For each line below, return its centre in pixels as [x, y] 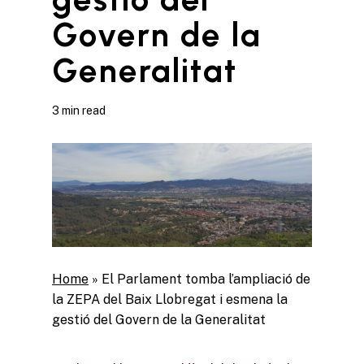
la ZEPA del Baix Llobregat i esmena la [170, 299]
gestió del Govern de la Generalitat [159, 319]
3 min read [79, 110]
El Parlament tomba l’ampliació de [206, 279]
